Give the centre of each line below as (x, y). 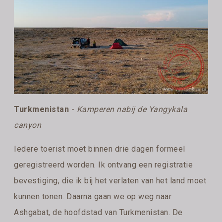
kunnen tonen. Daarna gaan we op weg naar (93, 196)
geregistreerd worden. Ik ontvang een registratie (104, 165)
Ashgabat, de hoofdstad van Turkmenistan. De (98, 212)
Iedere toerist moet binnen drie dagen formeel (100, 149)
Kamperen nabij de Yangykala (132, 109)
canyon (28, 125)
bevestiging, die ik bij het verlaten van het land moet (110, 180)
